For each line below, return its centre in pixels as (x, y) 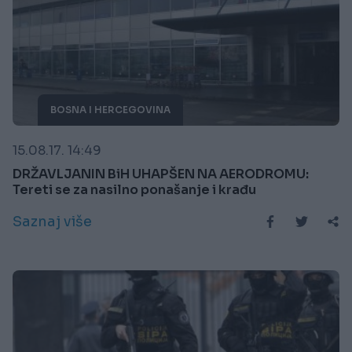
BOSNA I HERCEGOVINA (110, 109)
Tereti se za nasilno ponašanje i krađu (134, 189)
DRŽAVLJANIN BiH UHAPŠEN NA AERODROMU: (161, 174)
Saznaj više (52, 221)
